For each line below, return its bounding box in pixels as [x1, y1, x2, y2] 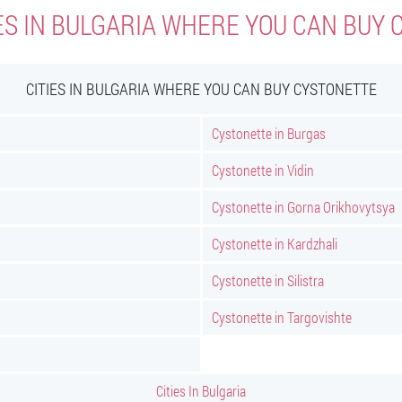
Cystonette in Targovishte [212, 308, 352, 327]
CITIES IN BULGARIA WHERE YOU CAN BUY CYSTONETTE [25, 78, 377, 100]
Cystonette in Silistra [212, 271, 324, 290]
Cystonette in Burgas [212, 124, 326, 143]
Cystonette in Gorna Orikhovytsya [212, 197, 395, 216]
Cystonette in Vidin [212, 161, 314, 179]
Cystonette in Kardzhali [212, 234, 337, 253]
